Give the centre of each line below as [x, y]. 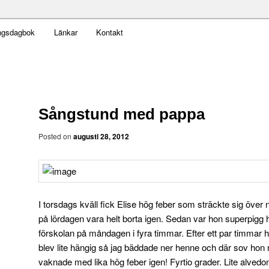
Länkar [65, 32]
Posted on [56, 136]
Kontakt [110, 32]
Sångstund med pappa [122, 114]
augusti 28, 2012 [101, 136]
